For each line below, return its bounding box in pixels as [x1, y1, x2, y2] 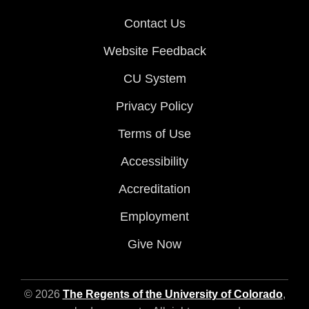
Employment [120, 209, 189, 223]
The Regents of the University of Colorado [62, 288, 283, 300]
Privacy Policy [116, 99, 193, 113]
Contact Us [123, 16, 186, 30]
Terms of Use [118, 126, 191, 141]
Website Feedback [103, 43, 206, 58]
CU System [123, 71, 186, 86]
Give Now [128, 237, 181, 251]
